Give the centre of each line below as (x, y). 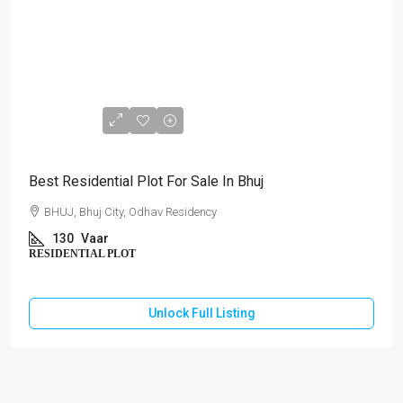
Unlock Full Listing (201, 313)
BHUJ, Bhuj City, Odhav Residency (130, 212)
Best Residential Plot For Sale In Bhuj (146, 181)
